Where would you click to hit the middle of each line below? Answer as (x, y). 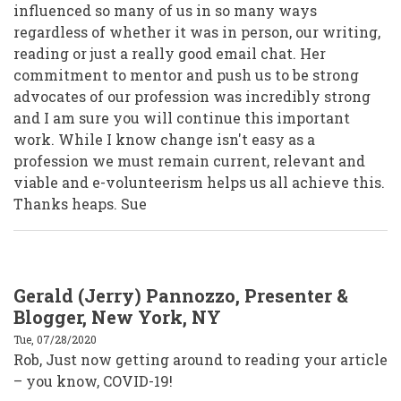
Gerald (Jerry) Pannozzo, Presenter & (181, 296)
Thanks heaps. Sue (80, 204)
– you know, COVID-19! (93, 381)
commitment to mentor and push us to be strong (186, 75)
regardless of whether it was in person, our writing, (197, 32)
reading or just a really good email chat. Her (170, 54)
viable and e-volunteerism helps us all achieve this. (199, 183)
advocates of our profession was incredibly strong (192, 97)
